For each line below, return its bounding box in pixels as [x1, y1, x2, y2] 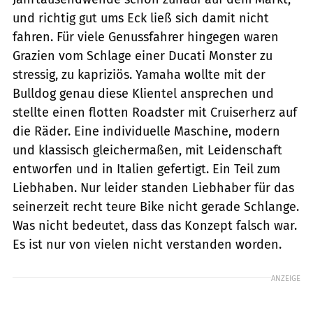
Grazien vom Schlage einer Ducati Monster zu [13, 48, 272, 64]
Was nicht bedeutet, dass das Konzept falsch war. [13, 217, 297, 233]
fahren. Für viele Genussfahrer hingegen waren [13, 29, 279, 45]
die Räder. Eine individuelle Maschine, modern [13, 123, 280, 139]
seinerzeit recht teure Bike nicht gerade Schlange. [13, 198, 299, 214]
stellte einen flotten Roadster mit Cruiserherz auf [13, 104, 297, 120]
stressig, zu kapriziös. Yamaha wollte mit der [13, 66, 265, 82]
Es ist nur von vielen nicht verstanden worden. [13, 236, 282, 252]
